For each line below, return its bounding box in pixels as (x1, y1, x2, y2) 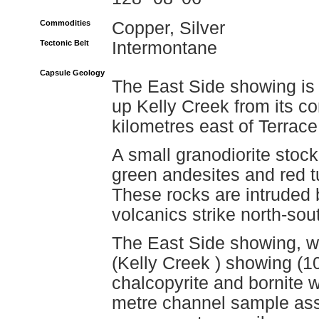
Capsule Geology (40, 68, 105, 77)
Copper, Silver (112, 19, 225, 38)
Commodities (40, 19, 90, 27)
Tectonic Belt (40, 38, 89, 47)
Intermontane (112, 38, 217, 58)
